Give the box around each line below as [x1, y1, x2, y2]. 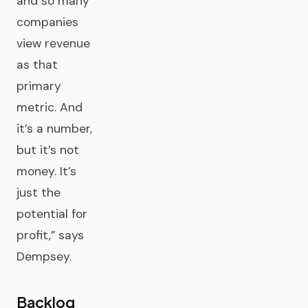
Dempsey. [16, 249, 71, 264]
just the [16, 185, 60, 200]
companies [16, 14, 78, 30]
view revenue [16, 36, 90, 51]
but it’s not [16, 142, 79, 157]
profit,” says [16, 228, 84, 243]
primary [16, 78, 61, 93]
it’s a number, [16, 121, 92, 136]
